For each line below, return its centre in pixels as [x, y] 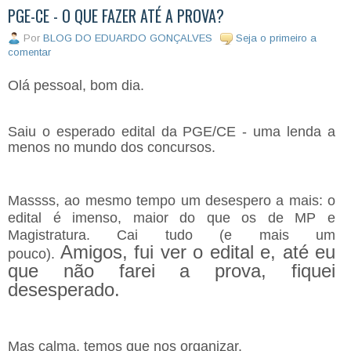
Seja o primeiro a [276, 38]
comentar [29, 52]
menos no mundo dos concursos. [114, 147]
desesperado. [67, 289]
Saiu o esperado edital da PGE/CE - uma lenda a [172, 131]
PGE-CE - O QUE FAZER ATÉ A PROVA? [116, 15]
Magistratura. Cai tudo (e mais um [172, 235]
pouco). [34, 253]
